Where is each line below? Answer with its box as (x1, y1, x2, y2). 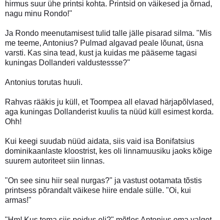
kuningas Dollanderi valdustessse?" (5, 58, 130, 67)
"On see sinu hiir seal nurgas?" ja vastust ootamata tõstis (5, 176, 202, 185)
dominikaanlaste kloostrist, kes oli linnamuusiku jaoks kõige (5, 146, 212, 155)
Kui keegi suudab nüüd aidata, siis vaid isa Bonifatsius (5, 137, 194, 145)
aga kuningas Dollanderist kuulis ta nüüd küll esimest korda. (5, 107, 214, 116)
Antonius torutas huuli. (5, 78, 82, 86)
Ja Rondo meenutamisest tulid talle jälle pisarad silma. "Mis (5, 28, 212, 37)
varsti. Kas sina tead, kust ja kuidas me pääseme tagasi (5, 48, 197, 57)
